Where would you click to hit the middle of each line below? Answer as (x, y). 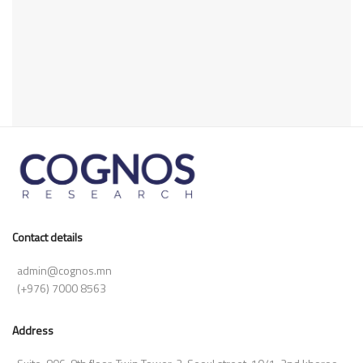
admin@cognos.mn (64, 270)
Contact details (47, 237)
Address (33, 330)
